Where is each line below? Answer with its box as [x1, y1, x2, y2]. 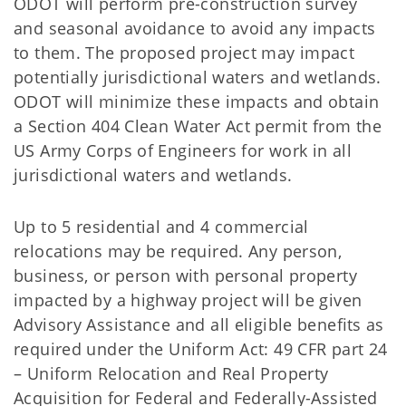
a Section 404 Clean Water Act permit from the [14, 114, 382, 137]
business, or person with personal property [14, 264, 357, 286]
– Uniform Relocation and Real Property [14, 362, 329, 384]
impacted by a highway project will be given [14, 288, 362, 311]
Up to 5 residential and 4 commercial [14, 215, 309, 237]
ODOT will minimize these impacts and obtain [14, 90, 380, 112]
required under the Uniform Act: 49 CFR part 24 [14, 337, 388, 360]
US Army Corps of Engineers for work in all [14, 139, 352, 161]
